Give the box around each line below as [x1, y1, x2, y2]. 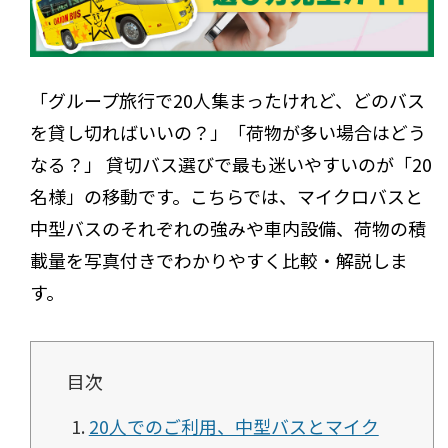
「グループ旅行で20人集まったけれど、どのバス [30, 87, 426, 114]
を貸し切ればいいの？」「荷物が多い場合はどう [30, 119, 427, 146]
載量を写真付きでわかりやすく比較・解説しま [30, 247, 409, 274]
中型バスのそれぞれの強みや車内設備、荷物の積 [30, 215, 427, 242]
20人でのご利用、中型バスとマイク [88, 413, 379, 440]
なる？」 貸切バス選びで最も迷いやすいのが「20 [30, 151, 433, 178]
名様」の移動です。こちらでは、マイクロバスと [30, 183, 424, 210]
